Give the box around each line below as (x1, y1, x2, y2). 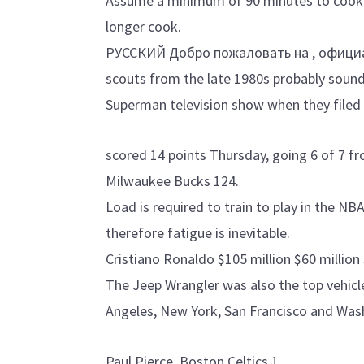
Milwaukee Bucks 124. (106, 171, 239, 190)
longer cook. (106, 16, 181, 36)
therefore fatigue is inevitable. (106, 223, 290, 242)
